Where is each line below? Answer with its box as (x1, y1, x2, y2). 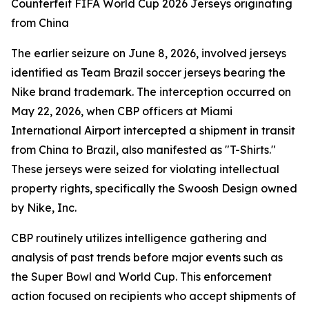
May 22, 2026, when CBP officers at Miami (11, 104, 232, 118)
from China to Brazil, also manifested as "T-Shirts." (11, 143, 276, 157)
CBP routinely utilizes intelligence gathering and (11, 231, 267, 245)
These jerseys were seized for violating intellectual (11, 162, 279, 176)
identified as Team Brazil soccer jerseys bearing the (11, 66, 286, 79)
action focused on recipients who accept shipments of (11, 289, 296, 303)
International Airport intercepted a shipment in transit (11, 123, 295, 137)
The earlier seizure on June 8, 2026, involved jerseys (11, 46, 286, 60)
